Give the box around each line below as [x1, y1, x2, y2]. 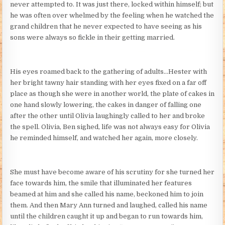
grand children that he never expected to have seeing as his [10, 22, 202, 30]
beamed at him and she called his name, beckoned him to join [10, 190, 204, 198]
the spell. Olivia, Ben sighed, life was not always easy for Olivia [10, 123, 210, 131]
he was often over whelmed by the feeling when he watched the [10, 11, 214, 19]
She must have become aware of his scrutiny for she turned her [10, 168, 215, 176]
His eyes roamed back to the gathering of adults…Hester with [10, 67, 207, 75]
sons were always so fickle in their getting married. [10, 33, 175, 41]
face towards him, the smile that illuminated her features [10, 179, 192, 187]
